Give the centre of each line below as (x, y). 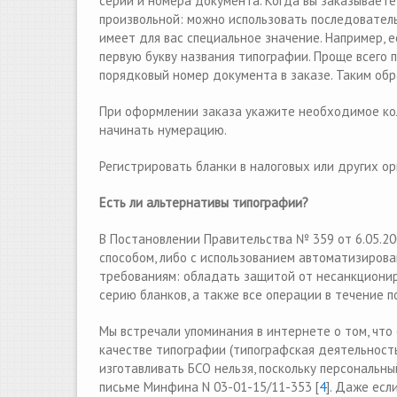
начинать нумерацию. (163, 130)
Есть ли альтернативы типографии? (204, 202)
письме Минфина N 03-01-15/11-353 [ (209, 387)
